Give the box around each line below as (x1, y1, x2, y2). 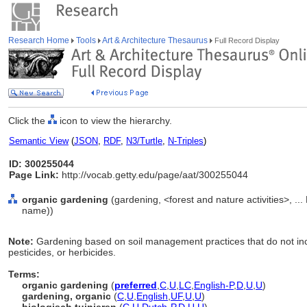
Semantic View (9, 136, 69, 146)
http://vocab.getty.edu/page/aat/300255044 (59, 169, 248, 180)
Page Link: (9, 169, 59, 180)
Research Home (8, 36, 71, 45)
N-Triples (168, 136, 204, 146)
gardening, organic (22, 291, 111, 302)
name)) (22, 205, 53, 216)
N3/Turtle (126, 136, 162, 146)
